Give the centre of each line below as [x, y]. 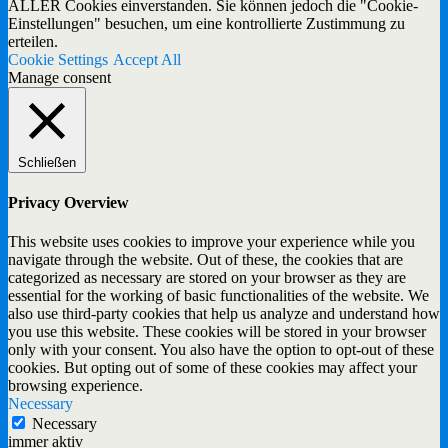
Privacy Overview [68, 203]
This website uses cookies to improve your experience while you [211, 242]
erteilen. [33, 41]
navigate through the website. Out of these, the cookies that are [205, 260]
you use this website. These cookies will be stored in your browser [217, 332]
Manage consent [59, 77]
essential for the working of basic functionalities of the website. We [218, 296]
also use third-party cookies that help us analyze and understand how [224, 314]
